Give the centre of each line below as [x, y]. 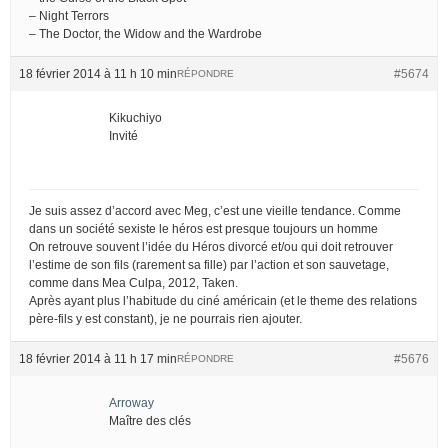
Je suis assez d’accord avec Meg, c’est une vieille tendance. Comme [215, 210]
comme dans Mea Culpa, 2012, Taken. [133, 282]
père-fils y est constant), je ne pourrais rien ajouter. [165, 318]
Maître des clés [150, 420]
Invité [123, 135]
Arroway [131, 402]
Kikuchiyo [135, 117]
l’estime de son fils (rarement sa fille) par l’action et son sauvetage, [209, 264]
